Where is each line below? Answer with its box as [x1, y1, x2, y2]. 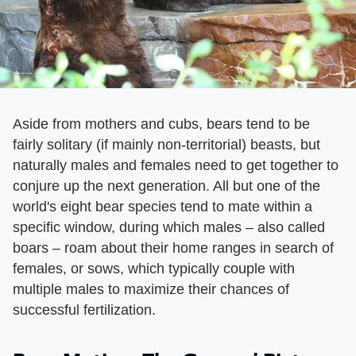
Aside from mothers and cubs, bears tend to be [13, 115, 310, 132]
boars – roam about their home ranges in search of [13, 239, 334, 256]
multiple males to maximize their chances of [13, 281, 289, 297]
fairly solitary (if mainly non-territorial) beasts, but [13, 136, 320, 153]
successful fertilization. [13, 301, 156, 318]
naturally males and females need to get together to [13, 157, 339, 173]
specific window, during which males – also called [13, 219, 325, 235]
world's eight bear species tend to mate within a [13, 198, 312, 215]
